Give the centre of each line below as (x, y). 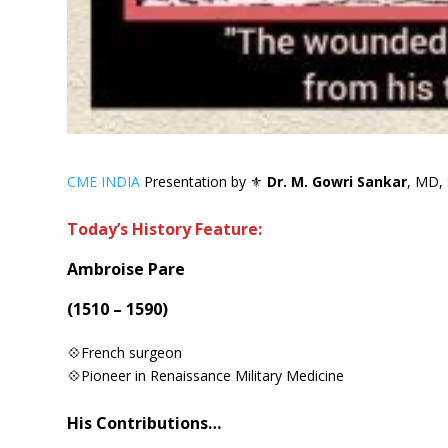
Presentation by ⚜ (204, 182)
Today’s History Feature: (165, 229)
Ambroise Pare (126, 269)
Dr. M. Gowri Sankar (337, 182)
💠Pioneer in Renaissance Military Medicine (206, 376)
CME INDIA (104, 182)
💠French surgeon (125, 353)
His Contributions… (144, 423)
